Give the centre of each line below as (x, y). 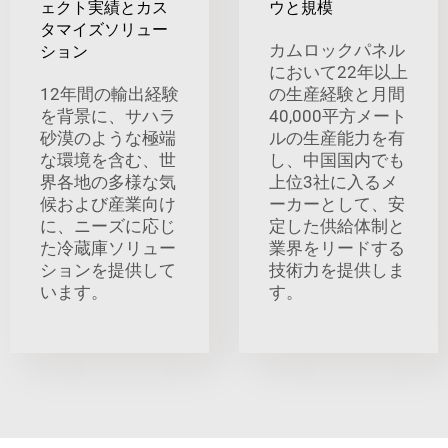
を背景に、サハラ (108, 115)
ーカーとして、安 (337, 203)
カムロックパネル (337, 49)
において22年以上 (338, 71)
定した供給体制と (337, 225)
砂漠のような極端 (108, 137)
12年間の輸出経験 (109, 93)
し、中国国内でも (337, 159)
